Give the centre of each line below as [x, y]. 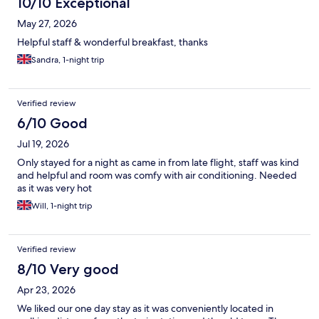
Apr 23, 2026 [46, 290]
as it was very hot [54, 188]
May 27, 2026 [47, 24]
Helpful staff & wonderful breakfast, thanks [113, 42]
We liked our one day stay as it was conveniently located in [145, 309]
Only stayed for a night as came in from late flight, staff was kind [158, 163]
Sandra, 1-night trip [68, 60]
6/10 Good [52, 124]
